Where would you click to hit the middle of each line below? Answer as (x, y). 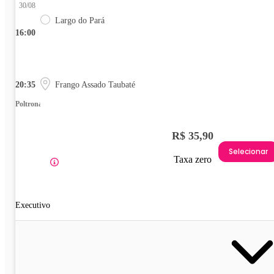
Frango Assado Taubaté (95, 85)
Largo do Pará (80, 21)
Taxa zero (193, 160)
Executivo (33, 206)
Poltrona (29, 104)
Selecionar (248, 151)
